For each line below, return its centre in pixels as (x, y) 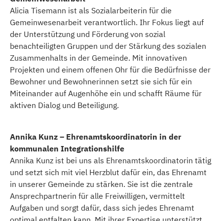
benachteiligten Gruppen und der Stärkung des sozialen (108, 46)
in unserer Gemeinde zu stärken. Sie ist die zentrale (101, 184)
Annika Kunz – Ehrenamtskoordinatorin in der (95, 137)
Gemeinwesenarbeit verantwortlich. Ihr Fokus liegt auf (107, 22)
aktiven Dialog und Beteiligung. (64, 105)
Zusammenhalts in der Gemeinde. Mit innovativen (98, 58)
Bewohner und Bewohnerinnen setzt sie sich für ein (101, 82)
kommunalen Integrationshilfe (67, 149)
